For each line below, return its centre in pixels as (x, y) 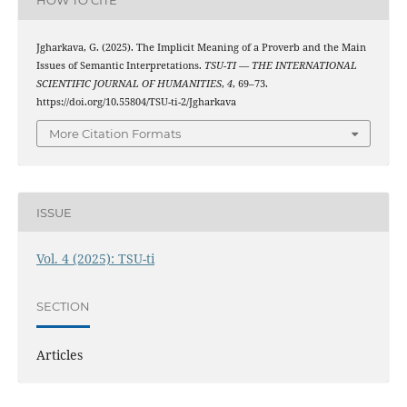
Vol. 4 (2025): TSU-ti (95, 259)
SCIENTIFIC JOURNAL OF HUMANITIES (129, 83)
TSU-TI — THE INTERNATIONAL (280, 65)
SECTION (63, 306)
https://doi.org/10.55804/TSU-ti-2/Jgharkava (136, 101)
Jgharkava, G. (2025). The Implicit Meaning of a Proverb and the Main (201, 47)
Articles (59, 355)
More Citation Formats (115, 134)
